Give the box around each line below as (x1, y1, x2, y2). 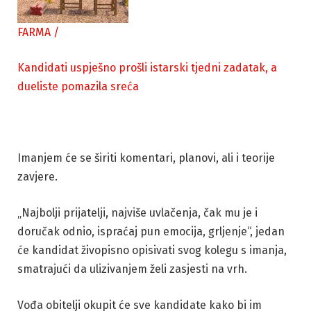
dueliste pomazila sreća (17, 80, 139, 94)
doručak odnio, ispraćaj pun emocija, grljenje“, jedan (17, 225, 285, 238)
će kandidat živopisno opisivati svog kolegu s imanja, (17, 244, 287, 257)
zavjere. (17, 170, 58, 184)
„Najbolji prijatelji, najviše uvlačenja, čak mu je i (17, 206, 258, 219)
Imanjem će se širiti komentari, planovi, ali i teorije (17, 151, 275, 165)
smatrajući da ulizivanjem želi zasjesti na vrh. (17, 262, 247, 276)
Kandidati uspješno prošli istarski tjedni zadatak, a (17, 61, 277, 75)
